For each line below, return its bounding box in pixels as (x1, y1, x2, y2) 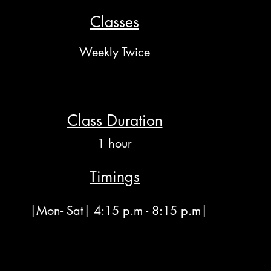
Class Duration (67, 110, 163, 130)
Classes (90, 11, 139, 31)
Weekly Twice (79, 44, 150, 60)
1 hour (97, 135, 132, 151)
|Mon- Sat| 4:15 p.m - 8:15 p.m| (30, 202, 207, 218)
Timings (90, 166, 140, 186)
